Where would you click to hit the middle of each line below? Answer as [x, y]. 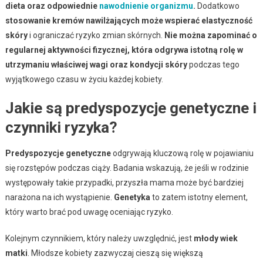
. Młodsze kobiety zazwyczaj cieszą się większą [115, 253]
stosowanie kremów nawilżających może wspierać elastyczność [129, 20]
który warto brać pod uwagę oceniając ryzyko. [89, 212]
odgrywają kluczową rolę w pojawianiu [182, 153]
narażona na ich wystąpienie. [59, 197]
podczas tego [213, 64]
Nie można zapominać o [210, 35]
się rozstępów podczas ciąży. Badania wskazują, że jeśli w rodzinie [127, 168]
